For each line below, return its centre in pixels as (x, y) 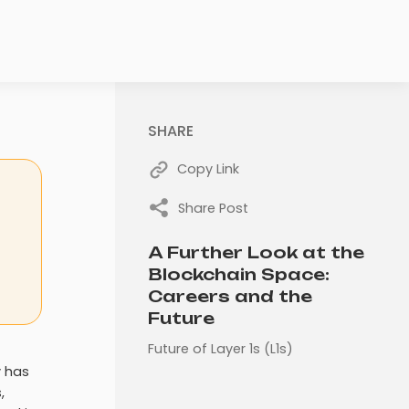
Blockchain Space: (239, 274)
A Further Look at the (257, 252)
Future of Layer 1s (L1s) (221, 349)
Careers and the (231, 296)
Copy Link (209, 169)
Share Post (214, 208)
